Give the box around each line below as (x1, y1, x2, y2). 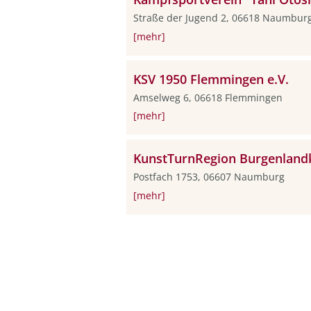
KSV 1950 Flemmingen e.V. (133, 70, 289, 87)
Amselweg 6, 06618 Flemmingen (133, 90, 283, 104)
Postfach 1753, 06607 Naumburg (133, 169, 287, 183)
